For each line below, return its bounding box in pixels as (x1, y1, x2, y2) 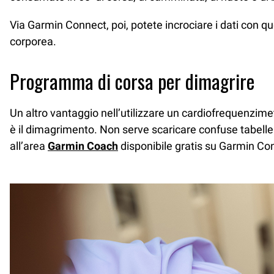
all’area (10, 139, 48, 153)
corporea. (10, 34, 56, 48)
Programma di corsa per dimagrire (10, 66, 254, 95)
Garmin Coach (48, 139, 118, 153)
